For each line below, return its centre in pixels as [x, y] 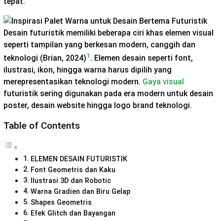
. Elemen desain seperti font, [142, 58]
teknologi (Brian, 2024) [45, 58]
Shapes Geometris [61, 203]
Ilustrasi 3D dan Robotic [72, 181]
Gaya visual [163, 82]
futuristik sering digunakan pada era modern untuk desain [108, 94]
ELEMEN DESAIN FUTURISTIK [79, 159]
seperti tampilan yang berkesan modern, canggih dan [99, 44]
